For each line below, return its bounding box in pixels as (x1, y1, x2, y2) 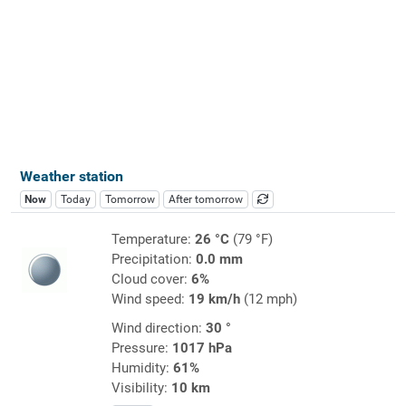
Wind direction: (111, 319, 206, 336)
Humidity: (111, 359, 173, 376)
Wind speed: (111, 290, 188, 307)
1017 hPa (171, 339, 232, 356)
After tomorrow (169, 192, 244, 206)
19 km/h (188, 290, 240, 307)
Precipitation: (111, 250, 196, 267)
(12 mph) (239, 290, 297, 307)
